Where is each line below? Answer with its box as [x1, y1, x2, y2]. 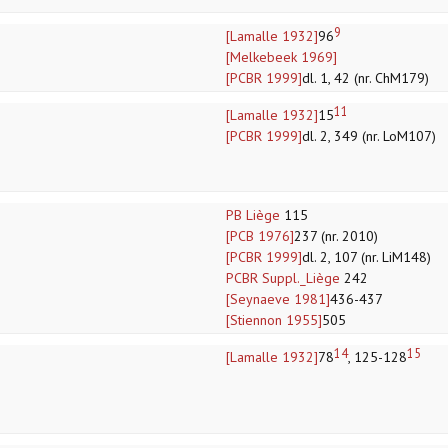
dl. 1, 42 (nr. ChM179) [302, 69, 429, 88]
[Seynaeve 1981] [226, 290, 330, 309]
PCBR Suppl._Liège [226, 269, 340, 288]
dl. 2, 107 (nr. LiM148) [302, 248, 431, 267]
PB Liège [226, 206, 280, 225]
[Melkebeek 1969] [226, 48, 337, 67]
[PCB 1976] [226, 227, 294, 246]
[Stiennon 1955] [226, 311, 322, 330]
